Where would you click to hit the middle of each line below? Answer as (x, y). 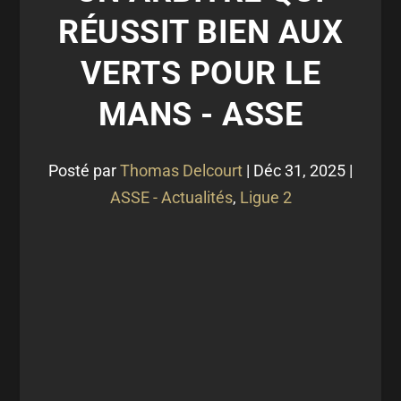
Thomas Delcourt (181, 171)
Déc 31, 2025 (299, 171)
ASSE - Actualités (171, 197)
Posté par (84, 171)
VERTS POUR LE (200, 73)
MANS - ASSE (200, 115)
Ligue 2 (265, 197)
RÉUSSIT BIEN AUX (200, 32)
